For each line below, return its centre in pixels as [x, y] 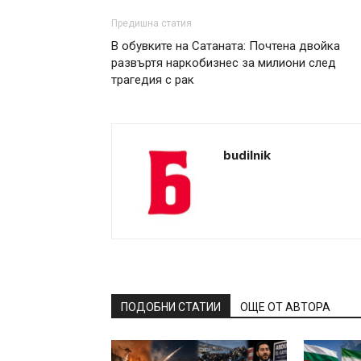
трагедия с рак [153, 80]
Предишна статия [151, 23]
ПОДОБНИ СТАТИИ [171, 307]
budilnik [247, 155]
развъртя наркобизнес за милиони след [224, 63]
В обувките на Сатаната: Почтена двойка [226, 46]
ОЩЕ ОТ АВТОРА [285, 307]
